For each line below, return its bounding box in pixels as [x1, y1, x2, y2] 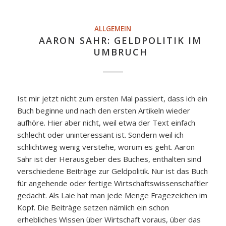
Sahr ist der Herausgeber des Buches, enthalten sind [17, 154, 201, 164]
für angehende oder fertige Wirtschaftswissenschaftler [17, 178, 208, 189]
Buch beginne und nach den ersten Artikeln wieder [17, 105, 190, 116]
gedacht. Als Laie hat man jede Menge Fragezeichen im [17, 190, 207, 201]
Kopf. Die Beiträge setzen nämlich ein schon [17, 202, 169, 213]
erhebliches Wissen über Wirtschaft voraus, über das [17, 214, 201, 225]
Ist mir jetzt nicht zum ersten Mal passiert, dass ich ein [17, 93, 207, 104]
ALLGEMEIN [94, 24, 132, 34]
